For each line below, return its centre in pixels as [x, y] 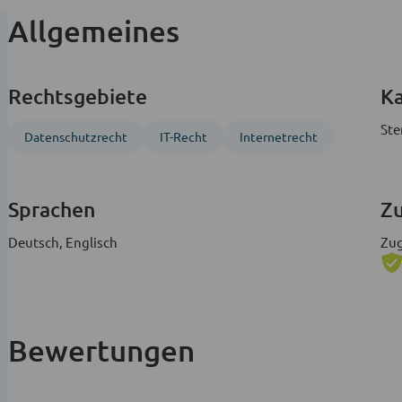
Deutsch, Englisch [63, 241]
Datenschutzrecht [76, 136]
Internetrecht [279, 136]
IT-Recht [184, 136]
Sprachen [52, 209]
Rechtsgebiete [78, 96]
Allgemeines [94, 30]
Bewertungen [102, 349]
